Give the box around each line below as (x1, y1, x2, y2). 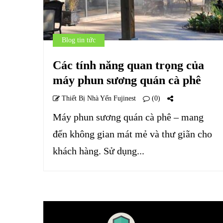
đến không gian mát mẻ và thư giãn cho (53, 128, 212, 139)
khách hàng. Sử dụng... (53, 145, 144, 156)
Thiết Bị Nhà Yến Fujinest (60, 95, 136, 102)
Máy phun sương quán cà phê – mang (53, 111, 204, 122)
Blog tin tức (62, 36, 96, 44)
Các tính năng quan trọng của (53, 59, 204, 72)
